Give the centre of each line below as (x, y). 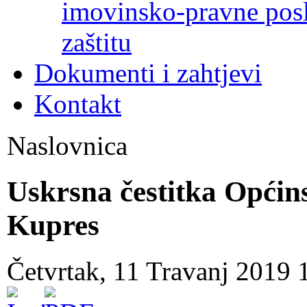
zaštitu (97, 42)
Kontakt (78, 103)
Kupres (53, 225)
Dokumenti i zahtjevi (148, 73)
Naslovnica (67, 145)
